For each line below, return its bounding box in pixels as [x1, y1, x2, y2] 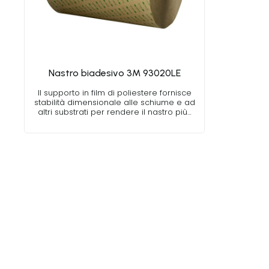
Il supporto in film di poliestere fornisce [37, 87, 192, 98]
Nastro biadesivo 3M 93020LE [48, 67, 181, 79]
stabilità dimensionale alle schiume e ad [34, 97, 195, 107]
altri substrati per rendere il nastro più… [37, 106, 192, 117]
